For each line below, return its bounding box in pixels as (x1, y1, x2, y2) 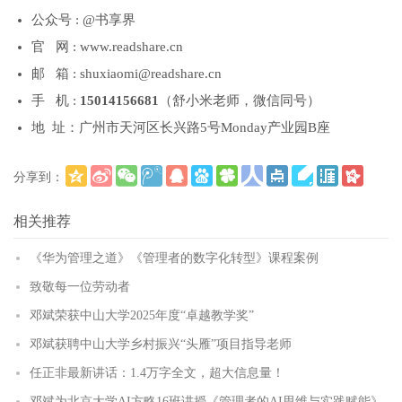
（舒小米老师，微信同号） (159, 92, 320, 108)
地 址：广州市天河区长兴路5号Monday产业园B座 (31, 119, 330, 135)
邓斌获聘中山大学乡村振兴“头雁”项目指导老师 (30, 336, 292, 351)
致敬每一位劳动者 (30, 279, 130, 293)
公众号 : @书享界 (31, 12, 135, 27)
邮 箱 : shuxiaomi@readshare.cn (31, 66, 222, 81)
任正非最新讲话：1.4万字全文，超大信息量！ (30, 365, 284, 380)
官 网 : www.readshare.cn (31, 39, 183, 54)
